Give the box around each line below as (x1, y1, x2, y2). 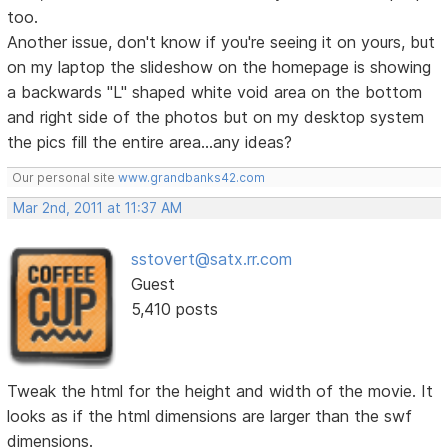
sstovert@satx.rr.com (130, 248, 292, 269)
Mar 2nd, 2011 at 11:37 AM (13, 199, 183, 216)
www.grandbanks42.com (118, 169, 266, 185)
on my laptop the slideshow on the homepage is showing (7, 56, 432, 77)
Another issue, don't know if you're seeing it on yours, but (7, 31, 436, 52)
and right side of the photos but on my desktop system (7, 106, 425, 127)
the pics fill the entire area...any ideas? (7, 131, 293, 152)
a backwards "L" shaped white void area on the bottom (7, 81, 423, 102)
